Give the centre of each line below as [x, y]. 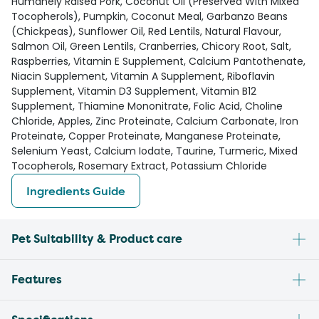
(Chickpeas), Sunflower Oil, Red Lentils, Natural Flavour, [146, 31]
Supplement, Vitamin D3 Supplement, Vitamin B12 [134, 91]
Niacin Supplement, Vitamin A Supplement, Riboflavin [143, 76]
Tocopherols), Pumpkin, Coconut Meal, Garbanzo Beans [150, 16]
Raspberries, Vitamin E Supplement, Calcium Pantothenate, [158, 61]
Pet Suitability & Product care [97, 239]
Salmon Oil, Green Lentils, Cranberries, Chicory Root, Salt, [151, 46]
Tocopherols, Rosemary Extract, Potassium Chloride [139, 166]
